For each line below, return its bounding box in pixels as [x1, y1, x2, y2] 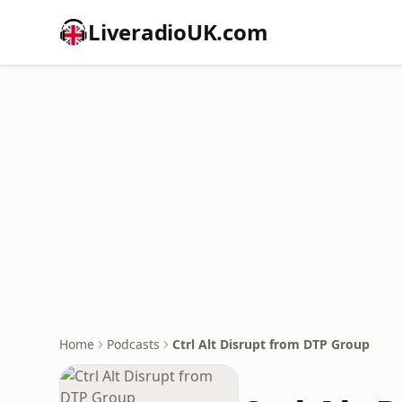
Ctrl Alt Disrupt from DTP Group [172, 336, 370, 353]
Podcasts [107, 336, 160, 353]
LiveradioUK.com [88, 17, 268, 47]
